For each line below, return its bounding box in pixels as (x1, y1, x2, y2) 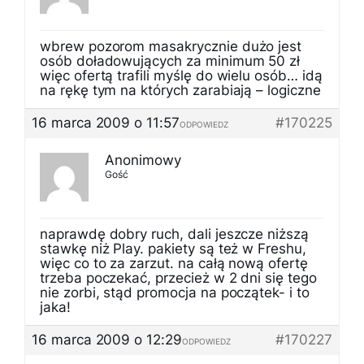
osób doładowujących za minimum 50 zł (40, 53, 301, 69)
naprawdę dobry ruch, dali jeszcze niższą (40, 226, 309, 242)
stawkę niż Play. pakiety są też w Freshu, (40, 240, 306, 257)
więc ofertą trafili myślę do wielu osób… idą (40, 67, 323, 84)
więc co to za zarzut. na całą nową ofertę (40, 255, 308, 271)
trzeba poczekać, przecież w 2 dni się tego (40, 270, 317, 286)
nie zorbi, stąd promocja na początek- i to (40, 284, 310, 301)
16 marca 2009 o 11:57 (32, 115, 180, 131)
